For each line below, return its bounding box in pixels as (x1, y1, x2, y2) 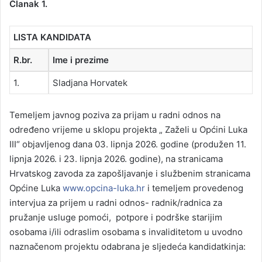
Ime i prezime (53, 54, 109, 66)
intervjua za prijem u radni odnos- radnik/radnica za (9, 196, 222, 208)
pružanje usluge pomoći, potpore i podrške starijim (9, 211, 222, 223)
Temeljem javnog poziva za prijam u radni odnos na (9, 109, 220, 120)
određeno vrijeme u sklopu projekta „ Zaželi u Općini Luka (9, 123, 247, 135)
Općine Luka (9, 182, 63, 194)
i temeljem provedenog (145, 182, 243, 194)
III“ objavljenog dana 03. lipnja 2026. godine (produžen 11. (9, 138, 246, 150)
